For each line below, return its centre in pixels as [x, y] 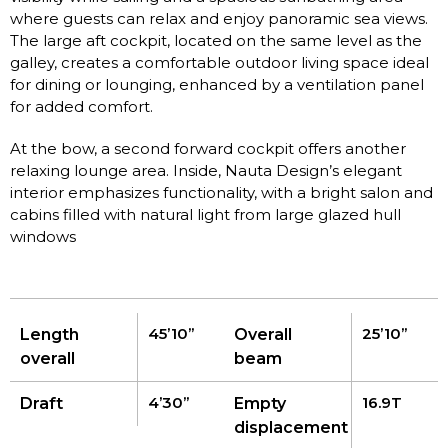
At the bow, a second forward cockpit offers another [208, 149]
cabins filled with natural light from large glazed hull [205, 215]
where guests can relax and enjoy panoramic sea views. [219, 19]
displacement [290, 428]
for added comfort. [81, 107]
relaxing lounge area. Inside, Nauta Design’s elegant [206, 171]
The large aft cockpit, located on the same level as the [216, 41]
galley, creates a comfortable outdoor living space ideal [219, 63]
